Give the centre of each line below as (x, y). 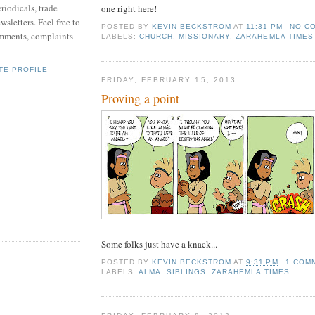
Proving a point (140, 98)
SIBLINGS (187, 272)
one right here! (129, 8)
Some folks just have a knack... (159, 244)
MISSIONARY (205, 37)
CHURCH (156, 37)
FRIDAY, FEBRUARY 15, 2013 (169, 80)
